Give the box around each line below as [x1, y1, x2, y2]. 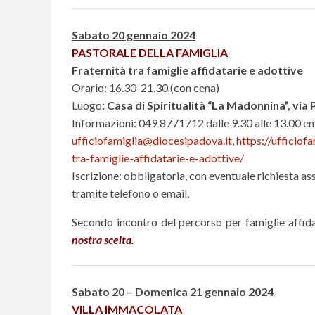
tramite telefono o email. [72, 186, 189, 200]
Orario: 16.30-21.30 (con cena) [72, 80, 219, 94]
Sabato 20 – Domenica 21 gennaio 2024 [72, 284, 274, 298]
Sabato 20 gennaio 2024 [72, 27, 195, 41]
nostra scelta [72, 232, 131, 246]
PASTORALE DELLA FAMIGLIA [72, 45, 228, 59]
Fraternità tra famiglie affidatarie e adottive [72, 63, 303, 77]
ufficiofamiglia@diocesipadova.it [72, 133, 232, 147]
